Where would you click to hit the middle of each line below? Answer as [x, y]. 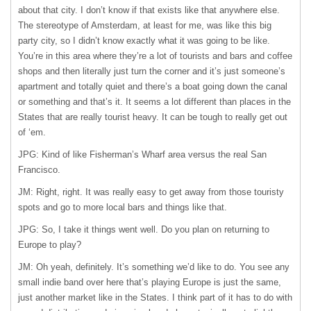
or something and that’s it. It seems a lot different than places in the [154, 102]
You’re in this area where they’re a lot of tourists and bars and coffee [155, 56]
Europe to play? [50, 245]
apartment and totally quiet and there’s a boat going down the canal [153, 86]
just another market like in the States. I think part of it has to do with [155, 297]
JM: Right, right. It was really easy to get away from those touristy [151, 192]
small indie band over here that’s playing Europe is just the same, [150, 282]
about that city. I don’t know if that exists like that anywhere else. [149, 10]
